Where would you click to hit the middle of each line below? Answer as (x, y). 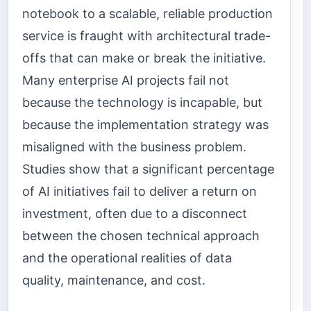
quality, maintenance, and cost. (114, 280)
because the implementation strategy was (145, 124)
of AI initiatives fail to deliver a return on (140, 191)
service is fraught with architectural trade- (146, 35)
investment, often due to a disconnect (135, 213)
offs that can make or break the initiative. (144, 58)
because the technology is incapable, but (142, 102)
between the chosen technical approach (141, 235)
